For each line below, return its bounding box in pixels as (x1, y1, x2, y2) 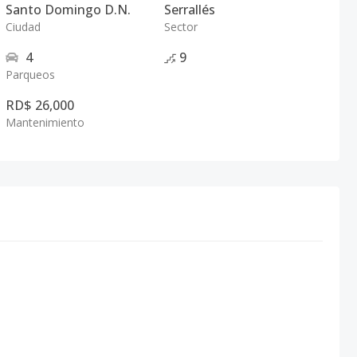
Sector (163, 19, 198, 34)
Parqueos (6, 67, 56, 82)
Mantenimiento (6, 115, 85, 130)
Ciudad (6, 19, 41, 34)
